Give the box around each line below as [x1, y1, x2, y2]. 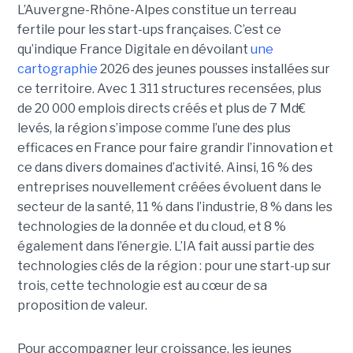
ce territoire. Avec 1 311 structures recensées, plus [17, 80, 321, 96]
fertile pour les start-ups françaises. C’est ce [17, 21, 281, 37]
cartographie [17, 61, 100, 76]
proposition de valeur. [17, 297, 147, 313]
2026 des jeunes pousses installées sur [99, 61, 330, 76]
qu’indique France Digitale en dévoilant [17, 41, 248, 57]
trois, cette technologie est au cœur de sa [17, 277, 267, 293]
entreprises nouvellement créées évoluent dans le [17, 179, 321, 195]
